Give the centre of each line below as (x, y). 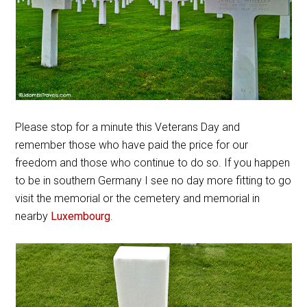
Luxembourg (81, 216)
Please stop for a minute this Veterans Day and (128, 127)
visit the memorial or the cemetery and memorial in (138, 198)
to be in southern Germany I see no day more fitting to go (153, 180)
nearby (33, 216)
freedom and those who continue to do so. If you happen (153, 162)
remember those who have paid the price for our (132, 145)
